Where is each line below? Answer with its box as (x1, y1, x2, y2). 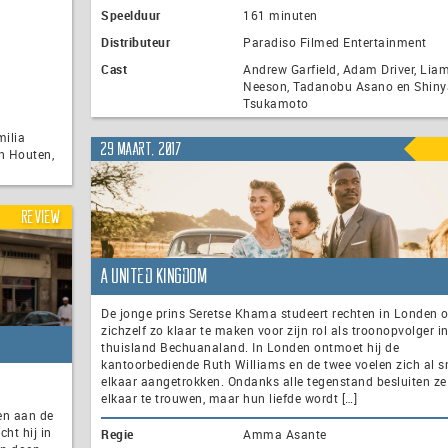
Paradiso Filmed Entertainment (243, 34, 427, 51)
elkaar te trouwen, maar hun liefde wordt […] (101, 390, 357, 407)
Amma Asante (243, 426, 327, 443)
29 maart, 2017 (101, 140, 182, 157)
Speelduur (101, 7, 161, 24)
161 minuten (243, 7, 318, 24)
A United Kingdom (101, 266, 208, 287)
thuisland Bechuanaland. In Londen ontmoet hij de (101, 339, 399, 356)
